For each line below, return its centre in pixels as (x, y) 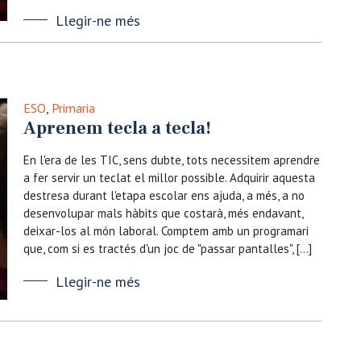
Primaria (73, 108)
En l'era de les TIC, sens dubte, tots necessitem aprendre (172, 160)
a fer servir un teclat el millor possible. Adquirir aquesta (169, 178)
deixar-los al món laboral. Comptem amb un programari (166, 231)
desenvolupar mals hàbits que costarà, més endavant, (163, 213)
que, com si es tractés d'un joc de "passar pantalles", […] (168, 249)
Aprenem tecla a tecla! (117, 128)
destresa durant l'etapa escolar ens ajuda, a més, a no (164, 195)
